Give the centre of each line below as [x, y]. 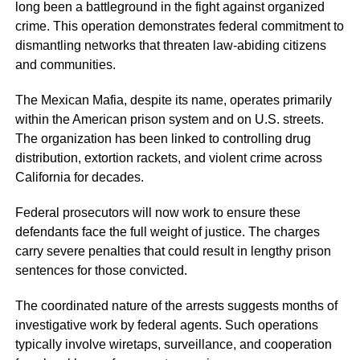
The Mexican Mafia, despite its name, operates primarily [173, 100]
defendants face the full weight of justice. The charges [167, 232]
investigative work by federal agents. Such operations [166, 325]
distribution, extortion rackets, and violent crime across [168, 158]
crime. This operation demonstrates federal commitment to [179, 26]
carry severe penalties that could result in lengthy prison [173, 251]
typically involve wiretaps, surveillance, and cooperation [173, 344]
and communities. [65, 65]
